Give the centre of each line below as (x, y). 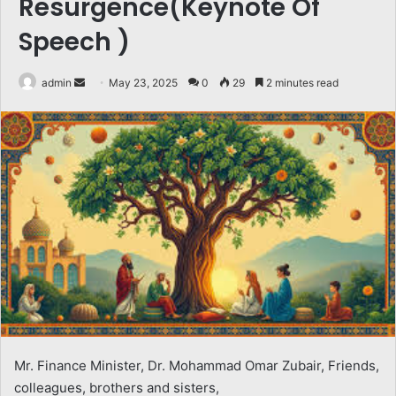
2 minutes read (301, 82)
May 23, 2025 (143, 82)
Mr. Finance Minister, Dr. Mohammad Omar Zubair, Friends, (197, 365)
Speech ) (74, 42)
